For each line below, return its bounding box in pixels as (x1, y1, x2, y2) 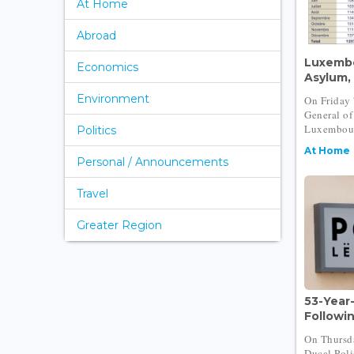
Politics (77, 122, 116, 137)
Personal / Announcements (77, 154, 228, 169)
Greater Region (77, 217, 162, 232)
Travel (77, 186, 108, 201)
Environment (77, 91, 149, 106)
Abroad (77, 28, 116, 43)
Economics (77, 59, 138, 74)
